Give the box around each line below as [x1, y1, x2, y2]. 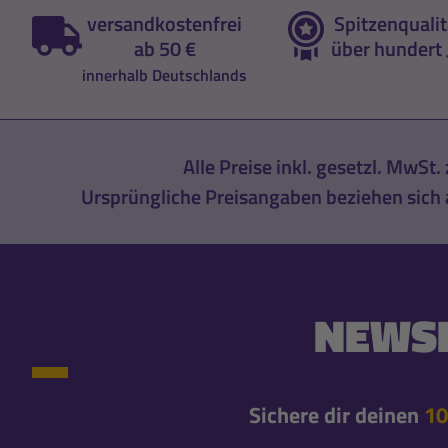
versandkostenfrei [87, 7, 242, 39]
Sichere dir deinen [248, 397, 424, 432]
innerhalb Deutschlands [82, 62, 247, 87]
